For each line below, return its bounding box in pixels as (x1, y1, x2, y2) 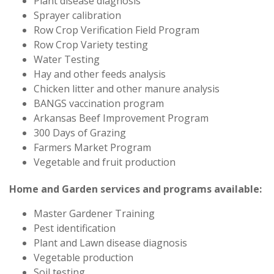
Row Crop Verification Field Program (34, 23, 199, 37)
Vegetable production (34, 251, 133, 264)
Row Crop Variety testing (34, 38, 148, 51)
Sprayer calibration (34, 9, 121, 22)
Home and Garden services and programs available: (9, 182, 262, 196)
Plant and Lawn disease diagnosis (34, 236, 187, 250)
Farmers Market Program (34, 141, 151, 154)
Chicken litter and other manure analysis (34, 82, 220, 95)
